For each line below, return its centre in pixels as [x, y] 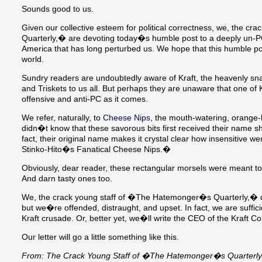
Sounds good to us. [58, 9]
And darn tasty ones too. [67, 179]
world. [33, 59]
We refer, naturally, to [62, 118]
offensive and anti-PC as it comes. [85, 99]
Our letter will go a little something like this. [100, 237]
